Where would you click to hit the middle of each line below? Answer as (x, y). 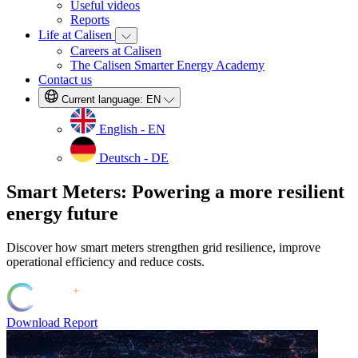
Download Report (52, 322)
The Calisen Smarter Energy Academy (167, 65)
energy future (62, 213)
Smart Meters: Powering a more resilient (175, 191)
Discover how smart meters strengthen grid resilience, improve (163, 247)
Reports (90, 20)
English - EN (132, 129)
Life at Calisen (77, 35)
